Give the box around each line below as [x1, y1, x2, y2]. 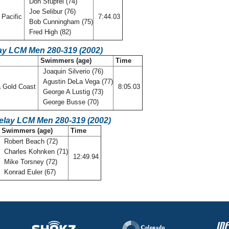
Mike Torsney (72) [2, 158, 57, 166]
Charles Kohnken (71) [2, 148, 68, 155]
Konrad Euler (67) [2, 168, 58, 176]
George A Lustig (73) [41, 88, 103, 96]
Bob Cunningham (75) [27, 18, 93, 26]
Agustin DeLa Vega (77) [41, 78, 113, 85]
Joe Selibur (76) [27, 8, 76, 15]
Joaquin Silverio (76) [41, 67, 103, 75]
